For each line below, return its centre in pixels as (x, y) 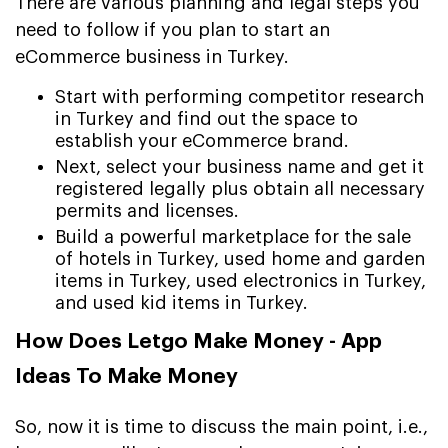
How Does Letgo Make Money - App (198, 341)
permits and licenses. (147, 210)
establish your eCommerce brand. (202, 140)
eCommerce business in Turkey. (152, 56)
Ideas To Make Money (126, 376)
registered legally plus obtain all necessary (240, 188)
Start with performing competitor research (239, 96)
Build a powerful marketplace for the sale (233, 236)
